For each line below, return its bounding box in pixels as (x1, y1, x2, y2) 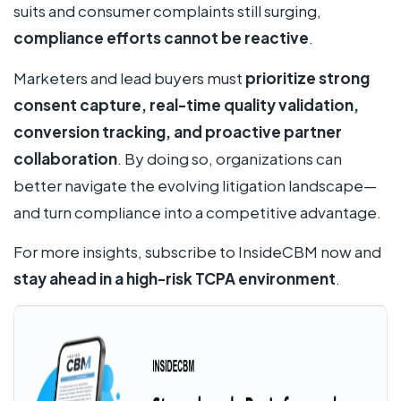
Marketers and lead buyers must (13, 67, 245, 88)
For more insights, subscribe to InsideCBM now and (13, 242, 381, 262)
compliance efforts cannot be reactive (13, 28, 309, 48)
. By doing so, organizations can (117, 148, 342, 168)
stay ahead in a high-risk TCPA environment (13, 269, 336, 289)
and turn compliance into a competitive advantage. (13, 201, 381, 222)
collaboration (13, 148, 117, 168)
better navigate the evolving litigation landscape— (13, 175, 377, 195)
